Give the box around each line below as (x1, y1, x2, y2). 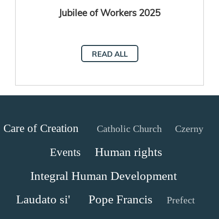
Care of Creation (3, 122, 79, 134)
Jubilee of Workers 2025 (59, 5, 160, 19)
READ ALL (91, 48, 128, 59)
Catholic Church (97, 123, 162, 134)
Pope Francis (88, 192, 153, 206)
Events (49, 146, 81, 158)
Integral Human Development (30, 169, 177, 182)
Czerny (175, 123, 203, 134)
